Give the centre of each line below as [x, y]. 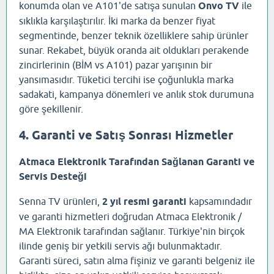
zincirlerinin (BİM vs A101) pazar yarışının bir [116, 65]
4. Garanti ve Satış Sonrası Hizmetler [126, 135]
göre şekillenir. [51, 109]
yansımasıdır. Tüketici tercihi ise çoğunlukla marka [126, 79]
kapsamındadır [219, 202]
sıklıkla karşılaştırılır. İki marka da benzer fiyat [117, 20]
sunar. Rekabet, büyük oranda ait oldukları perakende [134, 50]
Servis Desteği [53, 177]
